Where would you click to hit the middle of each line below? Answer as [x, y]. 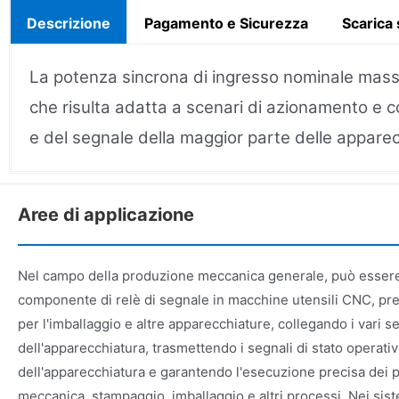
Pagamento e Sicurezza [226, 23]
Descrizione [69, 23]
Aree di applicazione [106, 214]
